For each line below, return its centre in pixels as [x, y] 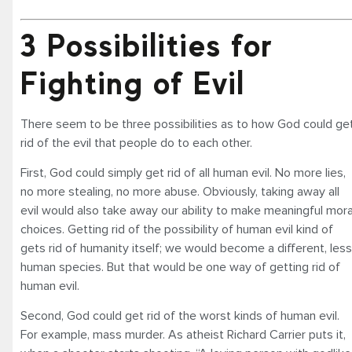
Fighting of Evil [133, 83]
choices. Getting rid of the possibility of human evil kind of [177, 229]
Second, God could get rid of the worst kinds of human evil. [180, 316]
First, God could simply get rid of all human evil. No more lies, [183, 173]
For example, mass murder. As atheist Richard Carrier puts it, [183, 335]
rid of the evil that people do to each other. [136, 143]
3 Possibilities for [147, 45]
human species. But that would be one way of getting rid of [180, 267]
